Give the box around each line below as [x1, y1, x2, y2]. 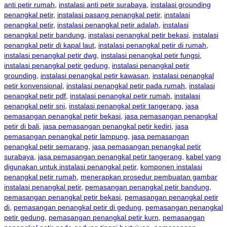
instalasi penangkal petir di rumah [98, 41, 206, 50]
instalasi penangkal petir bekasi [88, 31, 188, 40]
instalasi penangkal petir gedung [4, 61, 108, 70]
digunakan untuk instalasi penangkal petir [4, 163, 136, 171]
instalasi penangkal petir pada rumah [66, 82, 185, 90]
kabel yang [186, 153, 221, 161]
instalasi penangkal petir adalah [57, 21, 159, 29]
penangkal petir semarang [4, 142, 88, 151]
